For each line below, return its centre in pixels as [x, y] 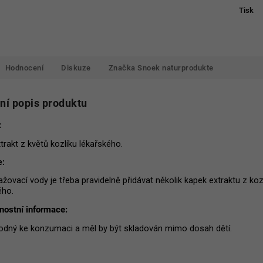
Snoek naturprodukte [174, 68]
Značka [122, 68]
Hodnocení [24, 68]
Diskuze [76, 68]
